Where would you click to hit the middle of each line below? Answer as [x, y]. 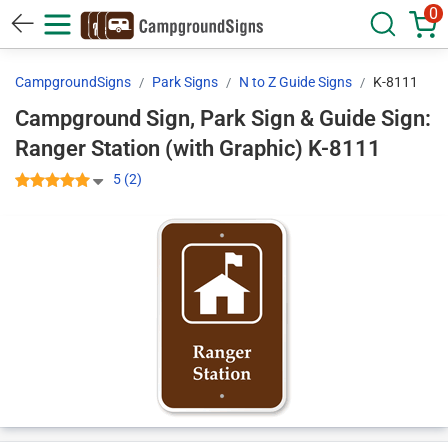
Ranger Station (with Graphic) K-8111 [344, 148]
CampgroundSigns [73, 82]
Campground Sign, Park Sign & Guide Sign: [223, 118]
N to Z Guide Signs [295, 82]
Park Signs [185, 82]
